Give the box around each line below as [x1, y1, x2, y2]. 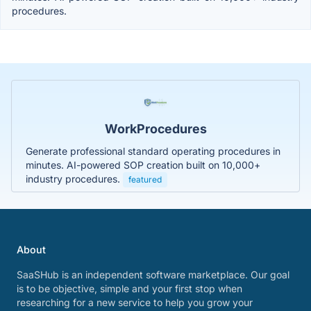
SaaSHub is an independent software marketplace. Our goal [17, 269, 289, 280]
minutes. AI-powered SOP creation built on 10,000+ [26, 158, 260, 171]
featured [128, 174, 162, 185]
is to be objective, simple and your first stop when [17, 283, 242, 294]
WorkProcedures [104, 121, 207, 136]
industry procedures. [26, 172, 123, 185]
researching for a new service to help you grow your [17, 296, 253, 308]
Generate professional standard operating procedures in [26, 144, 280, 157]
